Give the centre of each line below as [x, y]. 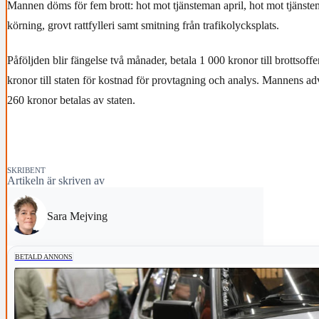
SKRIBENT [26, 170]
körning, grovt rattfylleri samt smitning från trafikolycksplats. [143, 25]
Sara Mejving [77, 216]
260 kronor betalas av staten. [71, 100]
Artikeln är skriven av [56, 180]
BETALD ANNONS [43, 257]
